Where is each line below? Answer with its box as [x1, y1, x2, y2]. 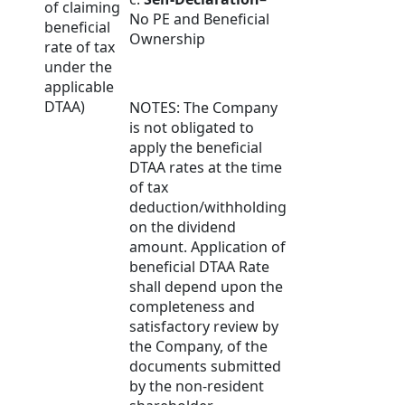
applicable [44, 77, 114, 98]
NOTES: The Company [129, 98, 278, 118]
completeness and [129, 297, 255, 317]
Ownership [129, 29, 205, 50]
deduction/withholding [129, 197, 287, 218]
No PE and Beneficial [129, 9, 269, 30]
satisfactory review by [129, 316, 278, 337]
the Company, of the [129, 336, 268, 357]
